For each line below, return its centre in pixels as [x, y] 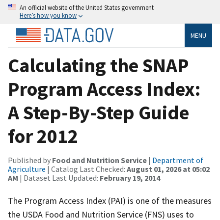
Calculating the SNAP [98, 65]
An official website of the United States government [87, 7]
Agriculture [27, 169]
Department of [178, 160]
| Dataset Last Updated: [59, 178]
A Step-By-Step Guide [98, 112]
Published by [30, 160]
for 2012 [43, 136]
